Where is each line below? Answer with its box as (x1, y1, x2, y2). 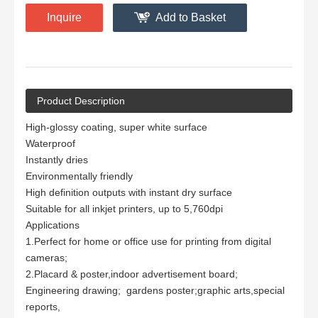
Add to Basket (155, 11, 226, 23)
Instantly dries (26, 153, 88, 165)
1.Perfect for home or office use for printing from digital (26, 235, 271, 247)
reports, (26, 300, 60, 312)
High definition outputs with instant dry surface (26, 186, 232, 198)
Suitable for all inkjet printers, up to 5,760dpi (26, 202, 223, 214)
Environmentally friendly (26, 170, 133, 182)
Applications (26, 219, 79, 231)
